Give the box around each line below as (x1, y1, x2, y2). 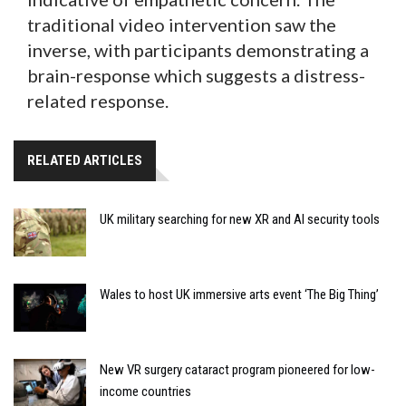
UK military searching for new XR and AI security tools (100, 210, 380, 227)
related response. (27, 89, 169, 111)
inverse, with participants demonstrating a (27, 38, 369, 61)
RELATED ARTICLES (27, 151, 142, 169)
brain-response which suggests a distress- (27, 63, 365, 86)
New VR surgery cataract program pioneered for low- (100, 362, 375, 379)
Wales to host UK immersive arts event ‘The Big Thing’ (100, 285, 379, 303)
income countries (100, 383, 191, 401)
